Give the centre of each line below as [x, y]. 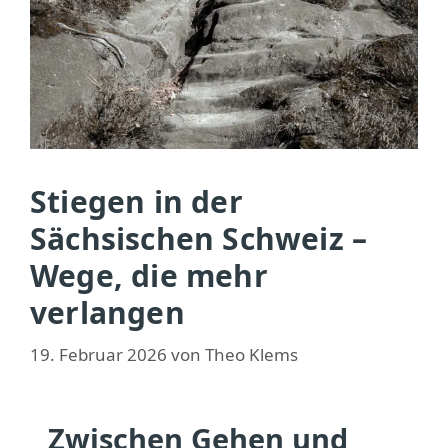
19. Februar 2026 [98, 354]
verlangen [107, 313]
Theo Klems [251, 354]
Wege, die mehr [149, 276]
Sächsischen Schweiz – [199, 239]
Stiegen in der [136, 202]
